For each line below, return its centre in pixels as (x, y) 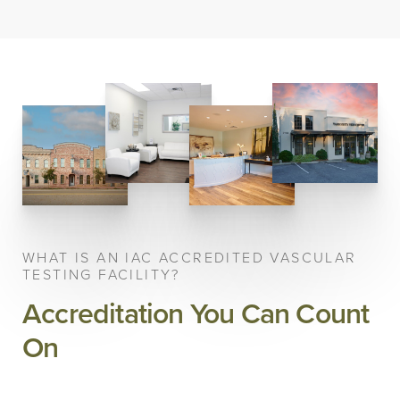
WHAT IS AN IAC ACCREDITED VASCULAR (190, 258)
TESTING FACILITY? (101, 275)
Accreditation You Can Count (196, 314)
